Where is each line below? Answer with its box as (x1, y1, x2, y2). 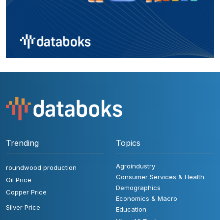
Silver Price (6, 203, 40, 211)
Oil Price (6, 175, 31, 184)
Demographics (116, 183, 161, 192)
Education (116, 205, 146, 213)
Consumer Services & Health (116, 172, 204, 181)
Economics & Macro (116, 194, 177, 202)
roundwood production (6, 163, 77, 171)
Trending (6, 137, 39, 148)
